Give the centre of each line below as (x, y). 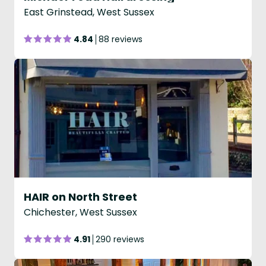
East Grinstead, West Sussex (89, 12)
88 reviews (121, 39)
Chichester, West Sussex (80, 212)
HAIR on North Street (80, 197)
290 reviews (120, 239)
